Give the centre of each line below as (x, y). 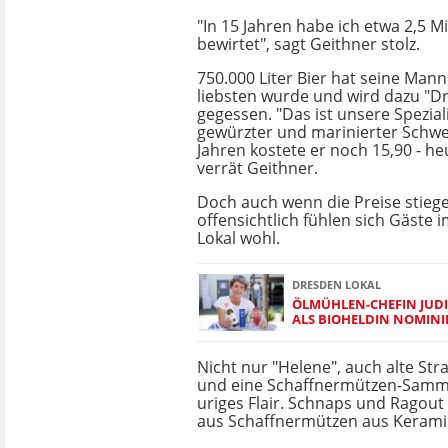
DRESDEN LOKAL (336, 284)
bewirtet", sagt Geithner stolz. (308, 44)
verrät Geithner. (257, 168)
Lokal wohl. (238, 238)
